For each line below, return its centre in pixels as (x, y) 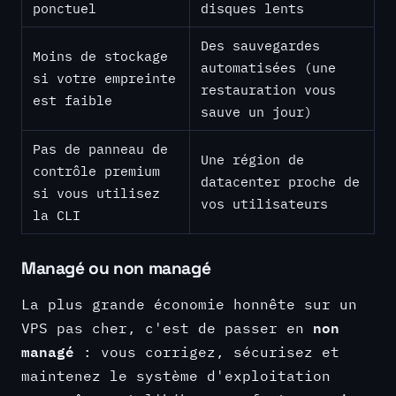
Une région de (252, 159)
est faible (72, 100)
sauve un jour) (256, 111)
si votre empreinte (104, 78)
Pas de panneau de (100, 148)
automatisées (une (268, 67)
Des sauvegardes (260, 45)
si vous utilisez (96, 193)
